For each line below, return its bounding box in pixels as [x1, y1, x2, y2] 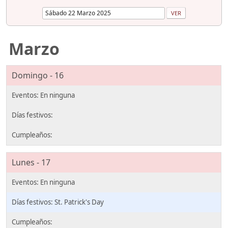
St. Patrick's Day [54, 197, 104, 207]
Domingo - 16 [12, 69, 64, 81]
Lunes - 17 [12, 157, 50, 168]
